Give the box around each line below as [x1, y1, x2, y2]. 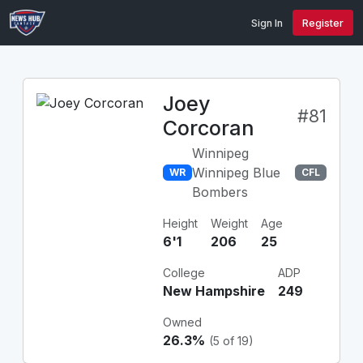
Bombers [191, 184, 248, 200]
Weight [211, 216, 248, 230]
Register [302, 16, 344, 29]
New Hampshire [163, 283, 265, 299]
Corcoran [163, 116, 254, 140]
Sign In [251, 16, 283, 29]
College [163, 266, 205, 280]
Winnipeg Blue [191, 164, 280, 181]
